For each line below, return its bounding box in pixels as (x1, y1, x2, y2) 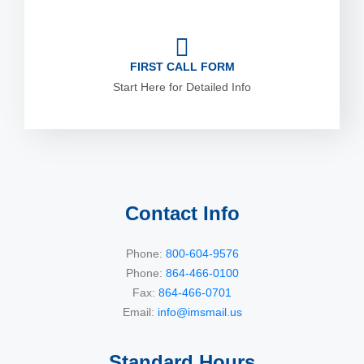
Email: (122, 305, 158, 319)
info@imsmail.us (157, 305, 242, 319)
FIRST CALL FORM (129, 60, 235, 74)
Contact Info (124, 202, 240, 225)
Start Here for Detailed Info (113, 80, 251, 94)
